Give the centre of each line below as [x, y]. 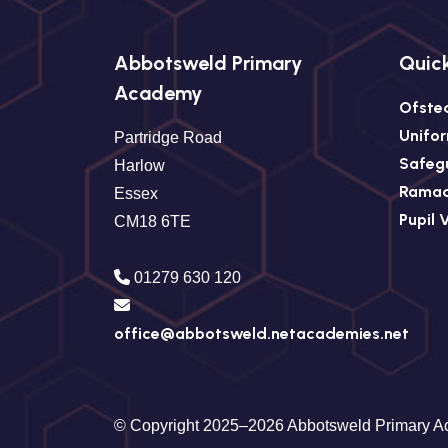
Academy [158, 93]
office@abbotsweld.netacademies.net [261, 333]
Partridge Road [168, 137]
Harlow [139, 165]
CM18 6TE [152, 221]
